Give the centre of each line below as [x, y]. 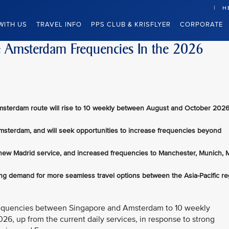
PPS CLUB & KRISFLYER [131, 25]
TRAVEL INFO [59, 25]
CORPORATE [201, 25]
